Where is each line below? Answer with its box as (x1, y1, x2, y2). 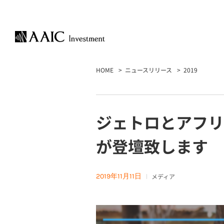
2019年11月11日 (96, 172, 141, 180)
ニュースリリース (125, 65, 172, 74)
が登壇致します (96, 134, 208, 157)
